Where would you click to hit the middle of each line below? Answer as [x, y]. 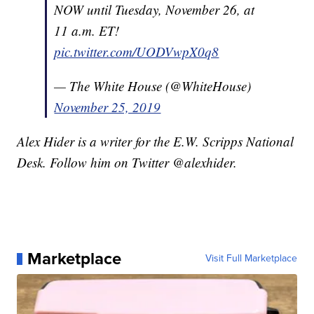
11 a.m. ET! [87, 31]
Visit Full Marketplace [251, 259]
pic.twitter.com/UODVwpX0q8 [137, 52]
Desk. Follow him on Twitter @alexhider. [127, 163]
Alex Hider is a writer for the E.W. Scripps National [156, 142]
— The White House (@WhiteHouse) [153, 86]
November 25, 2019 [108, 107]
